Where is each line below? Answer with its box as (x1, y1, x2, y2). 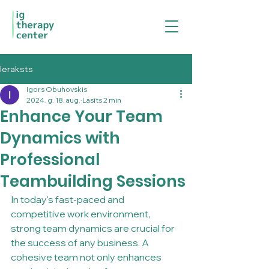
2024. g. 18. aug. (26, 95, 80, 104)
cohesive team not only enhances (11, 251, 163, 263)
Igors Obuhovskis (26, 85, 87, 94)
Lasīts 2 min (82, 95, 121, 104)
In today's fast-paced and (11, 193, 126, 205)
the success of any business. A (11, 237, 151, 249)
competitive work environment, (11, 208, 152, 220)
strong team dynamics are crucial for (11, 222, 177, 234)
